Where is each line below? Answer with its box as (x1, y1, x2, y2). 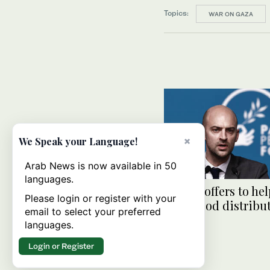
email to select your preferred (25, 206, 161, 218)
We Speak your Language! (19, 135, 137, 148)
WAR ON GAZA (209, 10, 253, 17)
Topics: (164, 8, 189, 18)
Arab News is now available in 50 (25, 160, 177, 172)
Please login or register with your (25, 192, 176, 204)
